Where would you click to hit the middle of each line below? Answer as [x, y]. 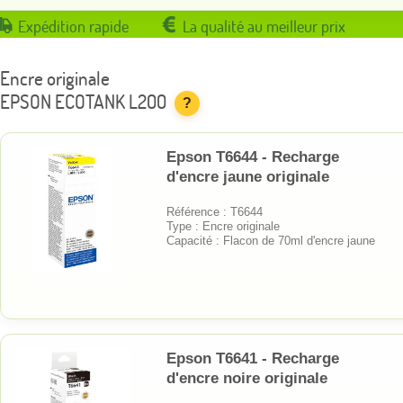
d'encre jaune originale [248, 176]
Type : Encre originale [223, 226]
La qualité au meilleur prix [264, 27]
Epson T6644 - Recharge [253, 157]
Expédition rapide [73, 27]
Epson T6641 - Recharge [253, 358]
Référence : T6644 [215, 211]
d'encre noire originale [247, 378]
